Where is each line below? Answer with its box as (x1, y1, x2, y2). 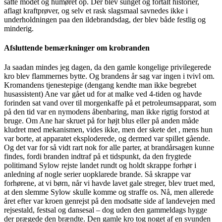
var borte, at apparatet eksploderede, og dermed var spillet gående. (4, 134, 210, 143)
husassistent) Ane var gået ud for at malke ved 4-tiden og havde (4, 90, 202, 99)
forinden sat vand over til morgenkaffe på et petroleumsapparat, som (4, 99, 216, 108)
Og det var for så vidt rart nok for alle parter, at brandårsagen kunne (4, 143, 214, 152)
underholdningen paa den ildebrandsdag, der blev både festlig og (4, 15, 206, 24)
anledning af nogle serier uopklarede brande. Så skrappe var (4, 170, 191, 179)
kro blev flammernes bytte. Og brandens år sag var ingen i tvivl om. (4, 72, 215, 81)
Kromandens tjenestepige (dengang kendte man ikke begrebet (4, 81, 196, 90)
